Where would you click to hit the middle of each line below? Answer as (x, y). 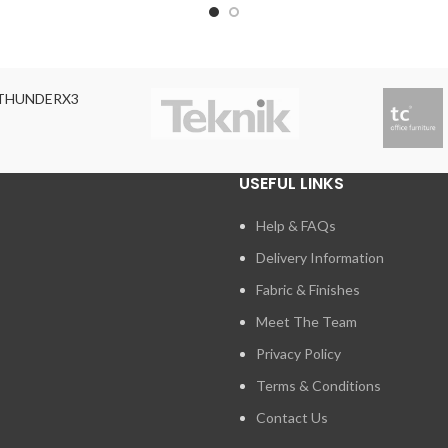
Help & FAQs (296, 226)
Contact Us (292, 418)
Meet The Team (306, 322)
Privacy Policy (298, 354)
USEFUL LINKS (291, 184)
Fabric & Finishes (308, 290)
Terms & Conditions (318, 386)
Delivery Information (320, 258)
